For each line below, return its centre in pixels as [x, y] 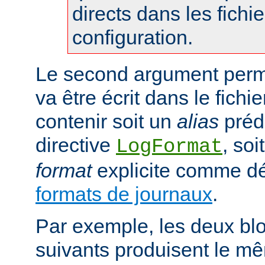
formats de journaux [124, 194]
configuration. [132, 37]
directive [76, 145]
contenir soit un [106, 121]
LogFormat [169, 146]
